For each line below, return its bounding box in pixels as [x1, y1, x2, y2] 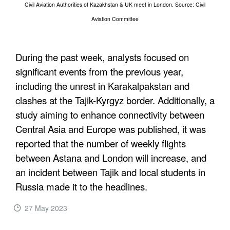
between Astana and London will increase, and [15, 150, 206, 164]
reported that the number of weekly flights [15, 136, 186, 150]
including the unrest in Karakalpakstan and [15, 79, 189, 92]
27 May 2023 [25, 202, 67, 213]
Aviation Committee [91, 14, 139, 23]
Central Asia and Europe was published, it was [15, 122, 206, 136]
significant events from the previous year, [15, 64, 183, 78]
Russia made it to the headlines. [15, 179, 147, 193]
